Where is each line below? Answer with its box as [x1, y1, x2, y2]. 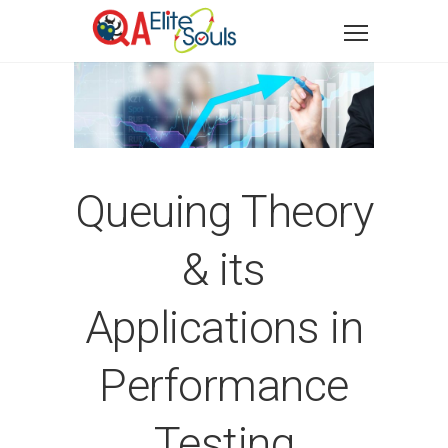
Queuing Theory [74, 184, 374, 238]
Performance [98, 358, 350, 412]
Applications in [84, 300, 364, 354]
